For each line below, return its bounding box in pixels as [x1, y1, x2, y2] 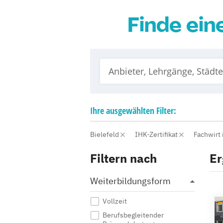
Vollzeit [103, 197, 127, 206]
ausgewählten [106, 105, 154, 116]
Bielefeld [90, 130, 120, 139]
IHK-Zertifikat [135, 130, 179, 139]
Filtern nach [90, 150, 157, 166]
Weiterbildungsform [90, 175, 171, 187]
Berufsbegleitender [103, 211, 164, 220]
